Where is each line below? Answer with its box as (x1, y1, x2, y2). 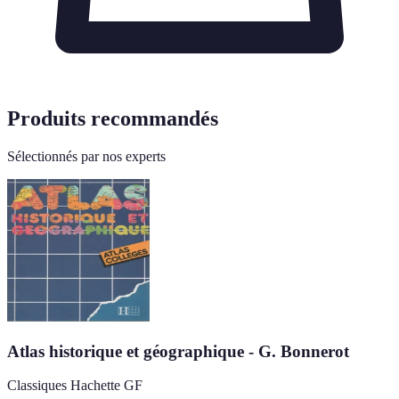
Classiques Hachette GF (7, 378, 142, 394)
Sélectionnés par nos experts (7, 148, 166, 164)
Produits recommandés (7, 107, 218, 130)
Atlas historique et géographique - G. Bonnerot (7, 341, 349, 361)
